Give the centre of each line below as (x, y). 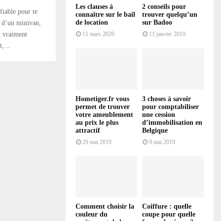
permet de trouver (103, 107)
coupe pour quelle (169, 214)
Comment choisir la (105, 206)
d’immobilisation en (172, 122)
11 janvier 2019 (167, 34)
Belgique (155, 130)
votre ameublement (104, 114)
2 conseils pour (164, 7)
